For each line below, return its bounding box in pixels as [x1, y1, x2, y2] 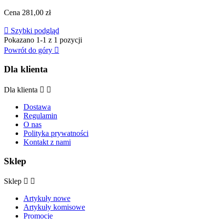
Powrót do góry [4, 45, 54, 54]
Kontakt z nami [23, 137, 71, 146]
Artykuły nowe [23, 194, 70, 203]
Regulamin [23, 111, 57, 120]
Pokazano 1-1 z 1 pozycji [4, 35, 82, 44]
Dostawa [23, 102, 51, 111]
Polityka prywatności [23, 129, 88, 137]
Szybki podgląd [9, 26, 59, 35]
